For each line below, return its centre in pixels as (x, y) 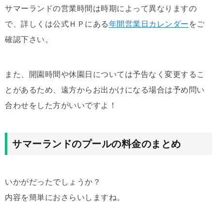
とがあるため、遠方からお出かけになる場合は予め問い (105, 90)
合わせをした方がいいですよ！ (61, 105)
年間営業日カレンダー (149, 24)
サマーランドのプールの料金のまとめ (97, 144)
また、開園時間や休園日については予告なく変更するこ (105, 74)
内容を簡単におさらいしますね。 (65, 197)
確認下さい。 (29, 39)
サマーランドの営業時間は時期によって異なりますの (101, 8)
